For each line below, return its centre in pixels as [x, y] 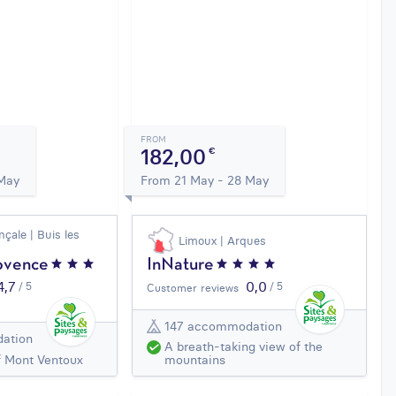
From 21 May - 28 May [205, 181]
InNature [181, 266]
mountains [195, 360]
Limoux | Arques [223, 241]
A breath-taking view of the [244, 347]
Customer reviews [193, 288]
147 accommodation [224, 326]
